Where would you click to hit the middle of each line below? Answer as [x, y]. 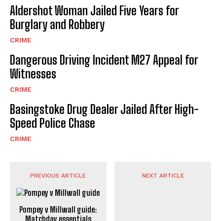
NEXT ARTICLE [163, 176]
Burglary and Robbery [57, 24]
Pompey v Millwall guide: [58, 209]
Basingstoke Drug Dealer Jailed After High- [104, 109]
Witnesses [33, 74]
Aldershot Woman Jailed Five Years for [94, 11]
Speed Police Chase [53, 123]
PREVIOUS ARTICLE [58, 176]
